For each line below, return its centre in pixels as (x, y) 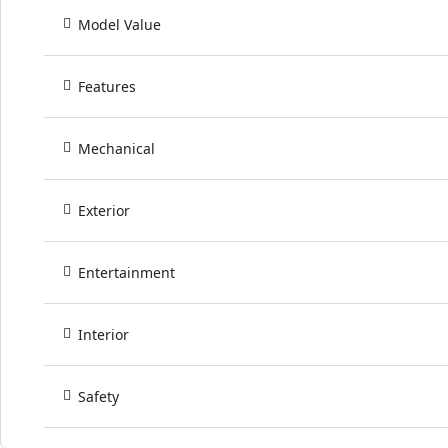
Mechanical (116, 148)
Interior (103, 334)
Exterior (104, 210)
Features (107, 86)
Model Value (119, 24)
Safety (98, 396)
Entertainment (126, 272)
